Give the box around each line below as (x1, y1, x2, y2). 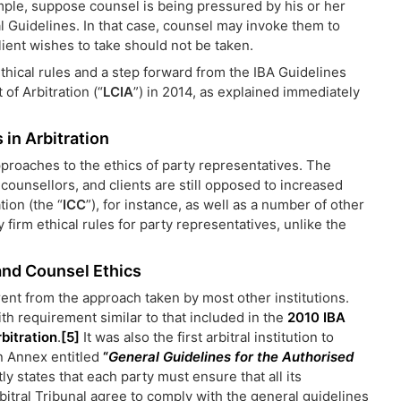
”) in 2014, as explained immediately (133, 83, 360, 100)
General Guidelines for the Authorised (108, 348, 354, 365)
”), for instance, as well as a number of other (86, 196, 364, 213)
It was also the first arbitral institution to (80, 328, 334, 346)
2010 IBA (287, 309, 346, 326)
